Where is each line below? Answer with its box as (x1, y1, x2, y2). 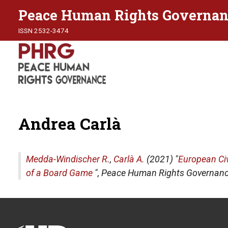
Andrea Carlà (18, 113, 121, 134)
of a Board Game (26, 167, 93, 178)
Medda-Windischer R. (26, 154, 110, 164)
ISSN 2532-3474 (18, 26, 69, 35)
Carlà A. (113, 154, 145, 164)
